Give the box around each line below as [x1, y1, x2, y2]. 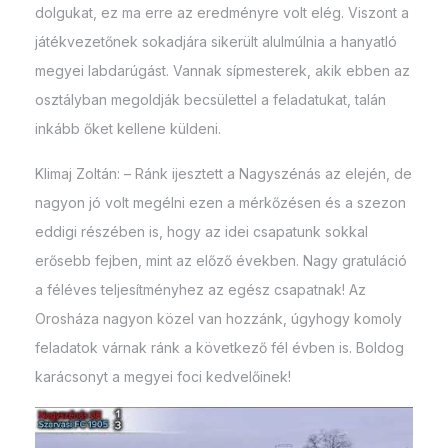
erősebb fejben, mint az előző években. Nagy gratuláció [35, 252, 407, 270]
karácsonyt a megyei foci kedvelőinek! [35, 368, 291, 386]
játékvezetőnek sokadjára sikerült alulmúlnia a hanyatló [35, 33, 397, 51]
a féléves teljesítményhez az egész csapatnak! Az [35, 281, 366, 299]
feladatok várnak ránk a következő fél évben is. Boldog [35, 339, 404, 357]
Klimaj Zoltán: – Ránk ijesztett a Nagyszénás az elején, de [35, 165, 412, 183]
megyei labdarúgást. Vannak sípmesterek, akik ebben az [35, 62, 410, 80]
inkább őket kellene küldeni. [35, 120, 221, 138]
